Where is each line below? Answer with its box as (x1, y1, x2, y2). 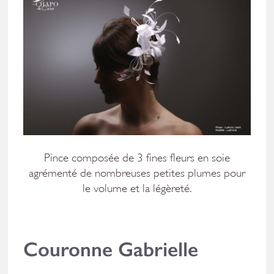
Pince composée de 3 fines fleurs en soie (43, 150, 230, 165)
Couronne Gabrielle (23, 237, 199, 261)
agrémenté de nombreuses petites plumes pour (28, 166, 245, 180)
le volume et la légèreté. (82, 181, 191, 195)
